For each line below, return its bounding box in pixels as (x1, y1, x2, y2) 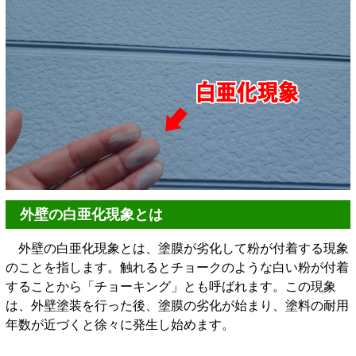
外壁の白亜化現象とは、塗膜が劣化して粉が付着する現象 (6, 241, 349, 255)
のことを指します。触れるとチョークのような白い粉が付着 (6, 260, 349, 274)
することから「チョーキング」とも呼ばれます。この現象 (6, 279, 336, 293)
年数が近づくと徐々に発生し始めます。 (6, 317, 234, 331)
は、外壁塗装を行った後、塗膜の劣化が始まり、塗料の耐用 (6, 298, 349, 312)
